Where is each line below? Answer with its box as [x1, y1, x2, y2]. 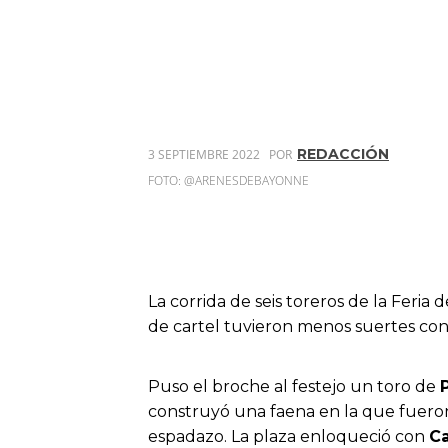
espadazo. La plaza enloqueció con [148, 426, 429, 446]
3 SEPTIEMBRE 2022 [148, 145, 260, 163]
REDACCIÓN [297, 144, 389, 163]
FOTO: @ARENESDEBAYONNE [148, 171, 309, 189]
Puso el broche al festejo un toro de [148, 376, 440, 396]
